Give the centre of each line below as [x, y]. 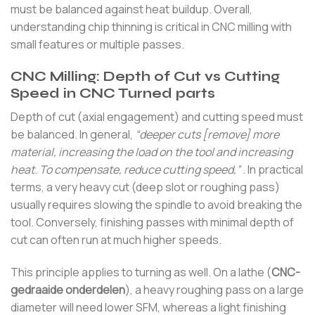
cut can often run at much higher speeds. [116, 240]
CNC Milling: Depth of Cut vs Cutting [145, 76]
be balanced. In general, [73, 135]
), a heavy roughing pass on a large [214, 290]
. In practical [272, 170]
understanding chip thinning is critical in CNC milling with [151, 26]
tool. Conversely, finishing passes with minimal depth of [152, 223]
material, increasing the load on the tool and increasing [152, 152]
